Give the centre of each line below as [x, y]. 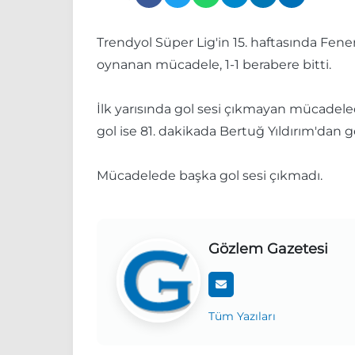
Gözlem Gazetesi [268, 249]
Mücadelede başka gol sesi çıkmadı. [210, 176]
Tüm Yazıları [242, 317]
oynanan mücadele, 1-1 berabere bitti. [214, 65]
